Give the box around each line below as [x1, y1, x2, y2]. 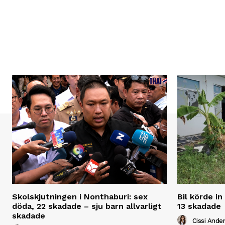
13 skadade [177, 201, 221, 211]
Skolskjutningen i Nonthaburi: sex [12, 191, 148, 201]
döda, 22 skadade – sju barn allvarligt [12, 201, 162, 211]
